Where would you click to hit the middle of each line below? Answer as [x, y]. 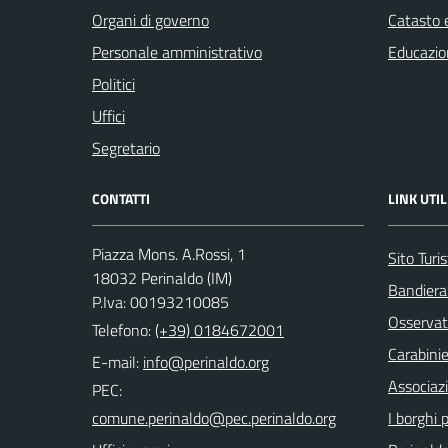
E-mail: [115, 361]
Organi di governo [150, 19]
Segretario [126, 147]
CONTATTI [121, 198]
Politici [113, 83]
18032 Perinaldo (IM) [162, 277]
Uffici [108, 115]
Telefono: [123, 329]
